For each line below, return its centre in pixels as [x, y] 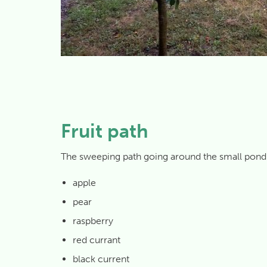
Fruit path [105, 131]
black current [101, 259]
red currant [97, 240]
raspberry [93, 221]
